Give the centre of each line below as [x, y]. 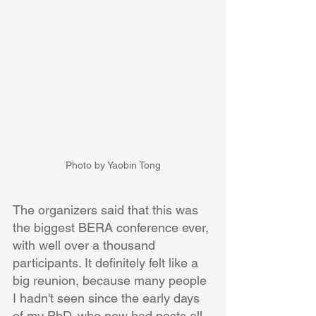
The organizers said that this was [107, 209]
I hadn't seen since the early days [108, 298]
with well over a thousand [86, 245]
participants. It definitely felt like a [107, 262]
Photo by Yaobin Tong [113, 165]
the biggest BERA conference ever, [113, 227]
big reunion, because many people [111, 280]
